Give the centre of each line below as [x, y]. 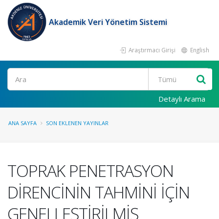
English [199, 50]
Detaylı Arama [182, 99]
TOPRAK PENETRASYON [90, 171]
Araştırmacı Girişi [151, 50]
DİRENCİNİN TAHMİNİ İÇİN [99, 192]
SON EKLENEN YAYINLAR [77, 123]
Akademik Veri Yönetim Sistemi [108, 22]
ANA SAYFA [22, 123]
